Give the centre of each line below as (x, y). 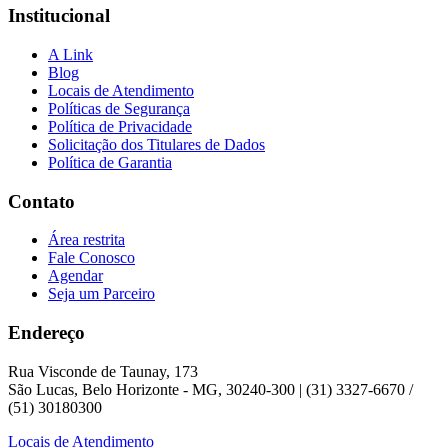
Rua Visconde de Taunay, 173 (103, 371)
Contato (41, 201)
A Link (70, 54)
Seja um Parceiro (101, 294)
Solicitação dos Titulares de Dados (156, 144)
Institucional (59, 16)
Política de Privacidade (120, 126)
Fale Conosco (91, 258)
